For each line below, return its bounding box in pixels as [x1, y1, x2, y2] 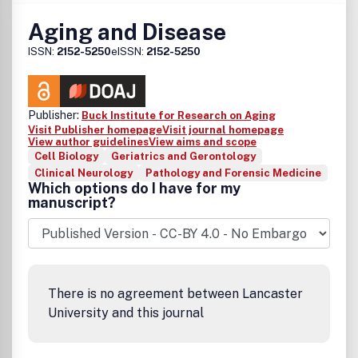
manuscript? [28, 194, 116, 211]
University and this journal [48, 305, 204, 320]
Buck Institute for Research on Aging [82, 109, 276, 121]
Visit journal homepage [162, 124, 284, 136]
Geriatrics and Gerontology [111, 150, 256, 162]
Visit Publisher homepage [28, 124, 162, 136]
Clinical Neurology [34, 167, 133, 179]
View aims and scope [149, 136, 257, 148]
